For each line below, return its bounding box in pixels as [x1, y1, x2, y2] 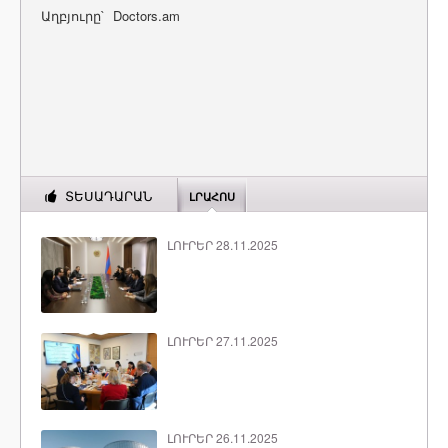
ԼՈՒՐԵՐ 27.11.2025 [166, 332, 278, 350]
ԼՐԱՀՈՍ [188, 191, 235, 203]
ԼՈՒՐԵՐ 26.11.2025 [166, 428, 278, 446]
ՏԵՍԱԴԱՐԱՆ [64, 189, 152, 204]
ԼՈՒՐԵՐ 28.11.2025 [166, 236, 278, 253]
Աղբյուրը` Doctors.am [41, 6, 180, 25]
